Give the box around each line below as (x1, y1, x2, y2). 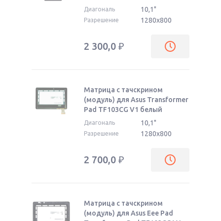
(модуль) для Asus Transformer (84, 96, 188, 104)
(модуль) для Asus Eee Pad (84, 209, 173, 217)
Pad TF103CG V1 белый (84, 106, 162, 113)
